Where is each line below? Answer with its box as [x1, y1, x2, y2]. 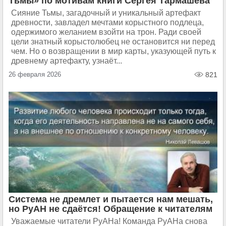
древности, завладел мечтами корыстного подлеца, [11, 18, 204, 27]
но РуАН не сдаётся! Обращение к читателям [9, 204, 212, 214]
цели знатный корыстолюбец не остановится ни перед [11, 37, 215, 46]
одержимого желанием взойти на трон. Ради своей [11, 28, 201, 36]
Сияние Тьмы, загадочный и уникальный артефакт [11, 9, 201, 17]
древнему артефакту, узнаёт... [11, 56, 122, 65]
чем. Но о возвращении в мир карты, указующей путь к [11, 47, 216, 55]
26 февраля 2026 [9, 71, 61, 78]
